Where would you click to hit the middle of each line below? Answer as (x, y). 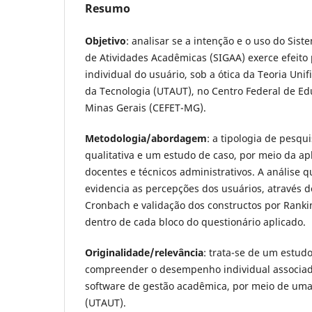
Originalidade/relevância (144, 253)
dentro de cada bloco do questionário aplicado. (195, 222)
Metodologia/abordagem (146, 139)
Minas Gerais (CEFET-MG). (146, 108)
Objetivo (106, 41)
